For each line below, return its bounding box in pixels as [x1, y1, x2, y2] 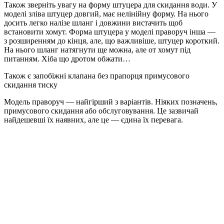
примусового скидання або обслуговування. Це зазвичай [4, 106, 198, 115]
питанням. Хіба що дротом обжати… [4, 54, 130, 63]
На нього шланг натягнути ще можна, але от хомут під [4, 45, 190, 54]
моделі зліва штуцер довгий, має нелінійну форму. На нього [4, 9, 208, 18]
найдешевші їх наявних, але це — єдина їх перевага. [4, 115, 183, 124]
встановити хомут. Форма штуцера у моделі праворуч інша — [4, 27, 215, 36]
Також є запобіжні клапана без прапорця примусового [4, 71, 189, 80]
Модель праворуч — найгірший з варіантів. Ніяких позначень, [4, 97, 217, 106]
